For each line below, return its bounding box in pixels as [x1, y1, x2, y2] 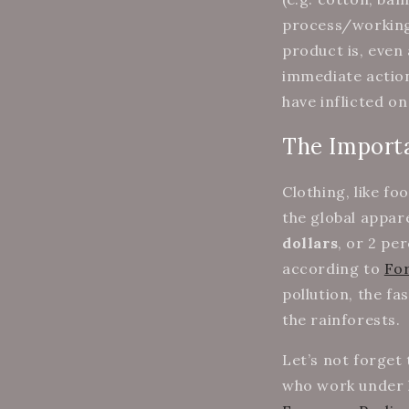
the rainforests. [282, 310, 405, 330]
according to [282, 259, 384, 278]
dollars [282, 234, 339, 253]
